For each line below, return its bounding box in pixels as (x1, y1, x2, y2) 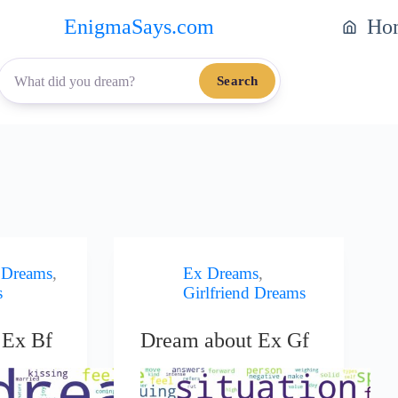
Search (217, 74, 259, 88)
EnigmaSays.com (64, 14, 215, 38)
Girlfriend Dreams (183, 283, 306, 302)
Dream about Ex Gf (140, 328, 310, 352)
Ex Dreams (183, 264, 259, 283)
